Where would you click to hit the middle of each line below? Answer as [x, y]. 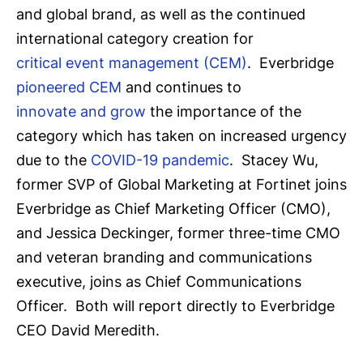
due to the [53, 160]
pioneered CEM [69, 87]
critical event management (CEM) [132, 62]
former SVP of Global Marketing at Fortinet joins [181, 184]
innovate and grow [81, 111]
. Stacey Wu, [274, 160]
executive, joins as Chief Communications [159, 281]
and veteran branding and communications [164, 257]
